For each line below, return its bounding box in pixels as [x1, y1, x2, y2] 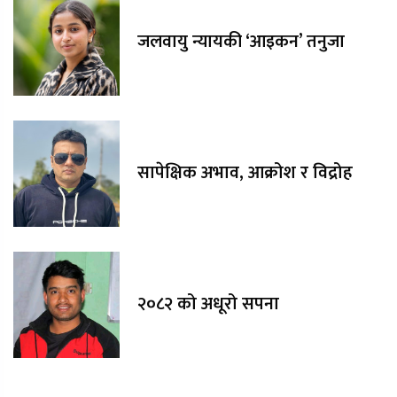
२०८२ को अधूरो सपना [137, 289, 279, 320]
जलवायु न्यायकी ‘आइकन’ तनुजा [137, 27, 346, 58]
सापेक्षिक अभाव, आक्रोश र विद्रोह [137, 158, 353, 189]
